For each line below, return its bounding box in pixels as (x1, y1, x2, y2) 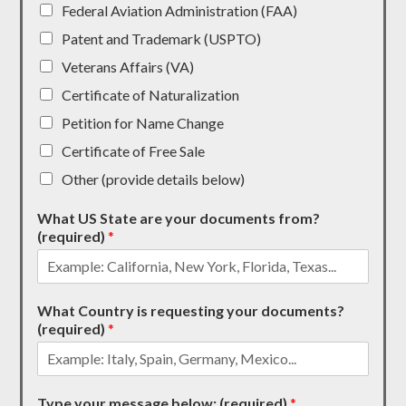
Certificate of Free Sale (62, 141, 206, 159)
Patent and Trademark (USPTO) (62, 29, 262, 47)
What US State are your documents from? (37, 208, 321, 227)
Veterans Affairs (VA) (62, 57, 195, 75)
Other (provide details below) (62, 169, 246, 188)
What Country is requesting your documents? (37, 301, 345, 319)
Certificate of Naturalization (62, 85, 240, 103)
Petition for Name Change (62, 113, 225, 131)
